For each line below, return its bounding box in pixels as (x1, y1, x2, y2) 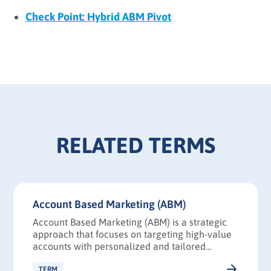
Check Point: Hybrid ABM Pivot (25, 10, 171, 24)
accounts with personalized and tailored (33, 241, 206, 252)
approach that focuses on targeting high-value (33, 229, 232, 240)
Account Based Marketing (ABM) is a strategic (33, 217, 227, 228)
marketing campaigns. (33, 253, 128, 264)
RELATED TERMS (56, 132, 215, 158)
